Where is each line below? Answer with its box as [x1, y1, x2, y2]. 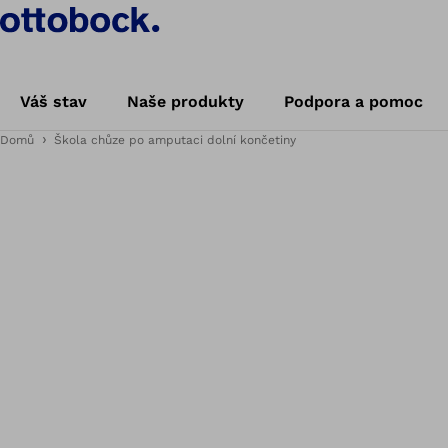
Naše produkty [127, 92, 244, 111]
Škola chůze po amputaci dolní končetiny [54, 133, 296, 147]
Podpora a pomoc [284, 92, 423, 111]
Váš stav [20, 92, 87, 111]
